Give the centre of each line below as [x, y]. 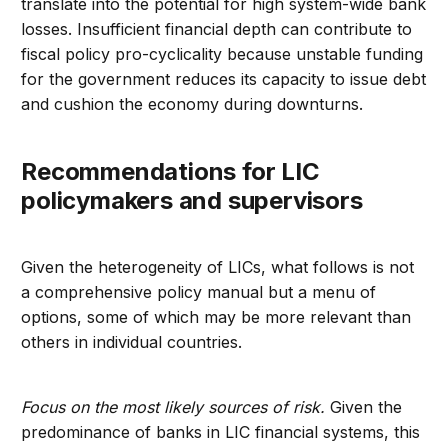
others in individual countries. [132, 342]
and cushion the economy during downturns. [192, 104]
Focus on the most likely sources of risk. [176, 407]
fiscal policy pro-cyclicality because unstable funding [222, 54]
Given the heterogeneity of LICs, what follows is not [218, 267]
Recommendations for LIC [29, 172]
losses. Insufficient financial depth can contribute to [217, 29]
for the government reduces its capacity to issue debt [224, 79]
